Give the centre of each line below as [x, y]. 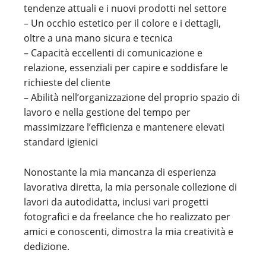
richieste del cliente [67, 83]
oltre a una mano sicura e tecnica [98, 38]
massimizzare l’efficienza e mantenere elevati [124, 127]
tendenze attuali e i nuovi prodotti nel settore [125, 8]
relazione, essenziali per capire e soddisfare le [126, 68]
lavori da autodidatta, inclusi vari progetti [116, 202]
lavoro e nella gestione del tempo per [107, 112]
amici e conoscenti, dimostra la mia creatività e [129, 232]
